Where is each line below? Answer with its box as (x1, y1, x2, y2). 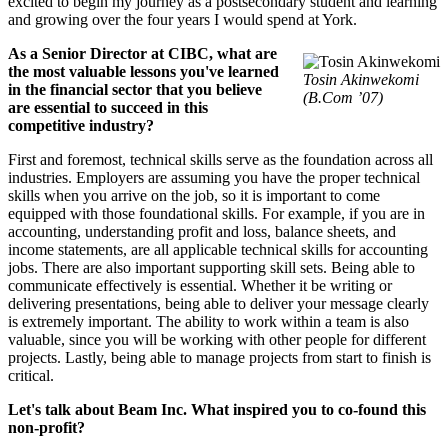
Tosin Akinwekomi (303, 71, 419, 89)
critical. (8, 367, 54, 385)
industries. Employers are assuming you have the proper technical (8, 169, 420, 187)
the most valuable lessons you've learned (8, 63, 279, 81)
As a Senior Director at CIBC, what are (8, 45, 277, 63)
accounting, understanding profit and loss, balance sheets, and (8, 223, 396, 241)
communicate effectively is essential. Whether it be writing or (8, 277, 392, 295)
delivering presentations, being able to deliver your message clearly (8, 295, 429, 313)
